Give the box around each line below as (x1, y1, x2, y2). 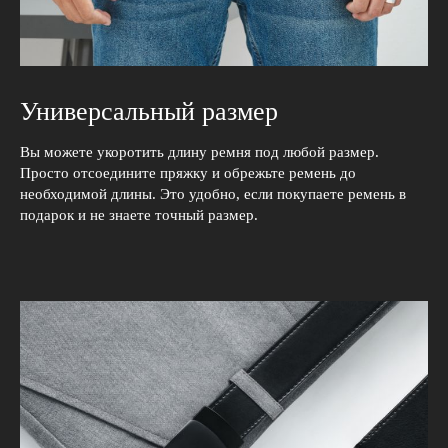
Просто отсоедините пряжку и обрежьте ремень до (20, 165, 356, 181)
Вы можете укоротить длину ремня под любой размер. (20, 144, 379, 160)
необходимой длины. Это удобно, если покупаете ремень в (20, 186, 406, 202)
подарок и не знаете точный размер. (20, 207, 258, 223)
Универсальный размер (20, 97, 278, 126)
